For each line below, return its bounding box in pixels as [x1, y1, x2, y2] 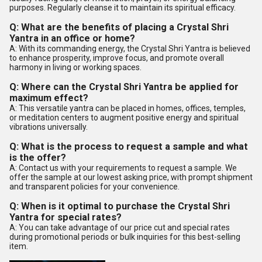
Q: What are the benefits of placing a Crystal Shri [9, 22, 229, 33]
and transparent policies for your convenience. [9, 182, 180, 191]
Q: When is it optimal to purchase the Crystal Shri [9, 201, 230, 212]
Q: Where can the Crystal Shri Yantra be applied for [9, 81, 239, 92]
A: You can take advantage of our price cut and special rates [9, 223, 230, 232]
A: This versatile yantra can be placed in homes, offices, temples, [9, 104, 246, 113]
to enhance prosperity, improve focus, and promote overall [9, 53, 224, 63]
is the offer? [9, 152, 66, 163]
